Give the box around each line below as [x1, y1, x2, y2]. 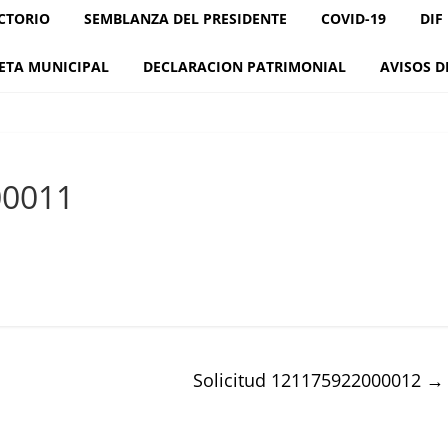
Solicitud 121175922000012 [193, 368, 426, 392]
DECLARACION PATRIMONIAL [142, 57, 346, 76]
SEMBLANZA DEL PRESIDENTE [83, 9, 287, 28]
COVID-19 [320, 9, 386, 28]
